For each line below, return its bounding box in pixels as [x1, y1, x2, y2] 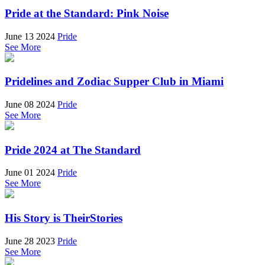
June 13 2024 [5, 31, 55, 41]
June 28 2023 [5, 235, 55, 246]
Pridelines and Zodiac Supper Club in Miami [5, 75, 224, 88]
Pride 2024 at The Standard [5, 143, 141, 156]
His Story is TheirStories [5, 212, 122, 225]
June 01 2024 [5, 167, 55, 178]
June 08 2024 [5, 99, 55, 110]
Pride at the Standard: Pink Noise [5, 7, 169, 20]
